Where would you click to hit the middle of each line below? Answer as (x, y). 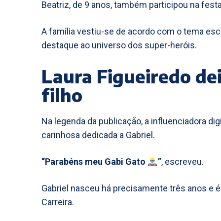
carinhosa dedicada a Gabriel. (98, 135)
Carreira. (58, 202)
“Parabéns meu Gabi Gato (94, 162)
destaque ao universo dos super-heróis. (119, 45)
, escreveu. (182, 162)
